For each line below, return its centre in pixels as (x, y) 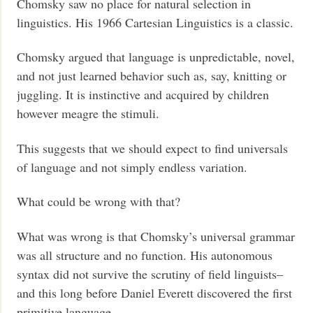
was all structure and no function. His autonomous (145, 255)
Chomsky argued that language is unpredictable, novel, (156, 57)
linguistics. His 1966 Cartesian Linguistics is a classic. (155, 22)
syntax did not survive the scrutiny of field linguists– (150, 274)
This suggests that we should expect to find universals (153, 148)
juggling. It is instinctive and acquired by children (143, 95)
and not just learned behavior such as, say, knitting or (152, 76)
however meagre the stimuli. (88, 114)
